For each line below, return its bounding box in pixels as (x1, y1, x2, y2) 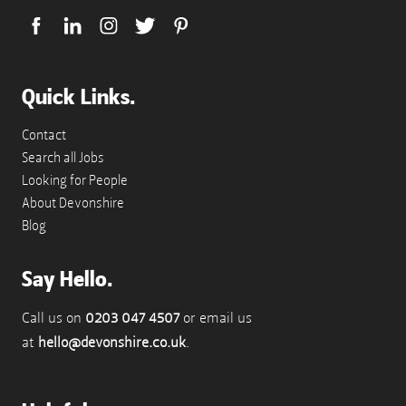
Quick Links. (22, 81, 135, 112)
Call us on (22, 307, 85, 328)
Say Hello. (22, 263, 112, 295)
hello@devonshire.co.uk (38, 332, 186, 353)
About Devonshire (22, 193, 124, 212)
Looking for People (22, 170, 128, 189)
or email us (179, 307, 252, 328)
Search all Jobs (22, 148, 104, 167)
